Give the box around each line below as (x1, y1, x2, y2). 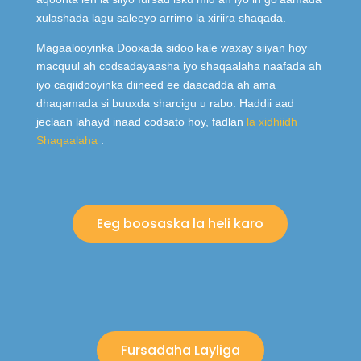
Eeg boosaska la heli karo (97, 214, 264, 234)
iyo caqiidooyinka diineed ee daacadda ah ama (35, 78, 276, 92)
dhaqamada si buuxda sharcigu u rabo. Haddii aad (35, 97, 294, 110)
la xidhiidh (246, 115, 297, 129)
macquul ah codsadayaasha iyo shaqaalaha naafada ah (35, 60, 322, 73)
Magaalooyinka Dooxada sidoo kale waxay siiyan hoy (35, 41, 307, 55)
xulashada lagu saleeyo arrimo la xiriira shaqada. (35, 11, 286, 25)
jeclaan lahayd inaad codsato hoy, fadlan (35, 115, 247, 129)
